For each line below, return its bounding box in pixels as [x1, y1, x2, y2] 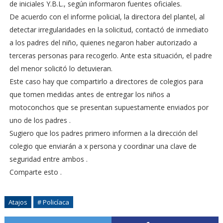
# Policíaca [37, 198, 69, 207]
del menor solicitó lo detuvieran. [9, 64, 112, 73]
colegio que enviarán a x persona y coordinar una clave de [9, 141, 197, 151]
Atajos [8, 198, 27, 207]
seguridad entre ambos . [9, 154, 88, 164]
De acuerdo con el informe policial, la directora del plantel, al [9, 12, 205, 21]
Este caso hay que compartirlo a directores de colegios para [9, 77, 203, 86]
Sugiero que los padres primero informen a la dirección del [9, 128, 198, 138]
